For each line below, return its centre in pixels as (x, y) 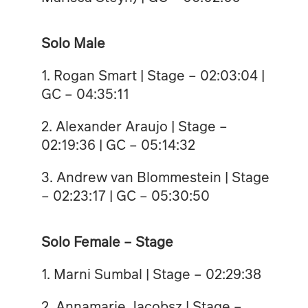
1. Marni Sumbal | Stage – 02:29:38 (151, 273)
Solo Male (73, 42)
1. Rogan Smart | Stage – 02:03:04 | (153, 75)
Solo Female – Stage (107, 241)
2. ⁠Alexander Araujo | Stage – (134, 125)
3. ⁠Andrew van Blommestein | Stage (155, 176)
